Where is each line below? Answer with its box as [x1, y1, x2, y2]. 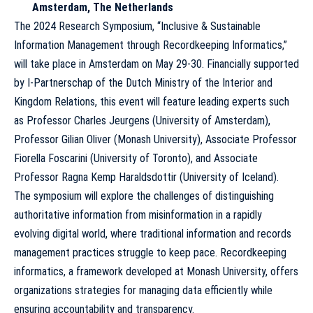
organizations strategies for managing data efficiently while [14, 283, 272, 297]
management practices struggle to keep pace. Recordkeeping [14, 245, 286, 259]
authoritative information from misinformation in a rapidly [14, 208, 262, 221]
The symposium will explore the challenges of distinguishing [14, 189, 274, 203]
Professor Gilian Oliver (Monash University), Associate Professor [14, 132, 297, 146]
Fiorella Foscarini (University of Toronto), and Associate [14, 151, 258, 165]
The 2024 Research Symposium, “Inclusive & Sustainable [14, 19, 261, 33]
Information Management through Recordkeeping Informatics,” [14, 38, 287, 52]
